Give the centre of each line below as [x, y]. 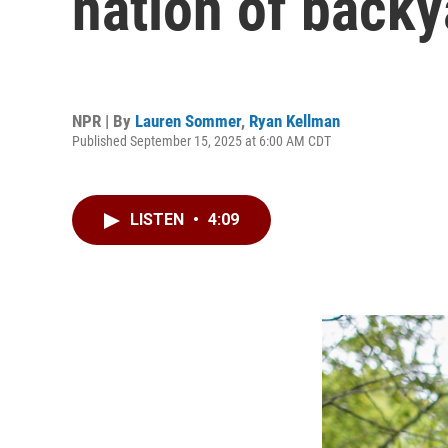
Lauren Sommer [188, 120]
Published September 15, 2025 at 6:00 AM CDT [201, 140]
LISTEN [159, 219]
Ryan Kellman [294, 120]
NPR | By [103, 120]
